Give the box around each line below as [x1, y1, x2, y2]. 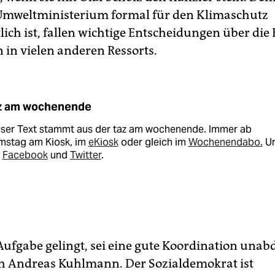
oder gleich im [118, 136, 188, 149]
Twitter [69, 149, 101, 162]
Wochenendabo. [188, 136, 263, 149]
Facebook [2, 149, 48, 162]
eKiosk [88, 136, 118, 149]
